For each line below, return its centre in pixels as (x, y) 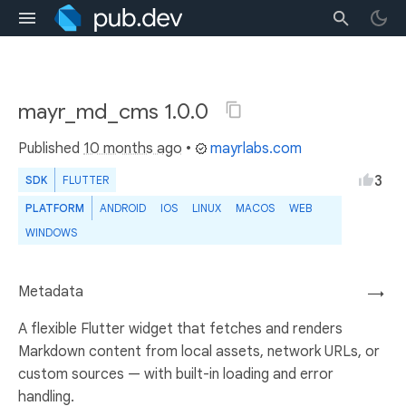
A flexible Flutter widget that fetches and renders (180, 329)
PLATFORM (55, 208)
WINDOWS (51, 232)
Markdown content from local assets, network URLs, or (199, 352)
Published (51, 149)
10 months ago (133, 149)
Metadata (51, 292)
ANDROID (123, 208)
